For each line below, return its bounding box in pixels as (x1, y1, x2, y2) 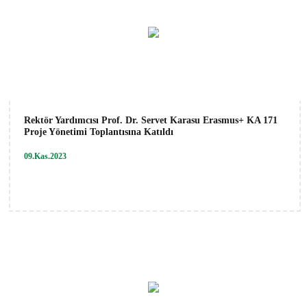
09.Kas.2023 (24, 151, 66, 161)
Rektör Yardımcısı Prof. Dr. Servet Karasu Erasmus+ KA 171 (24, 114, 278, 125)
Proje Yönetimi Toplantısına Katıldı (24, 126, 173, 137)
